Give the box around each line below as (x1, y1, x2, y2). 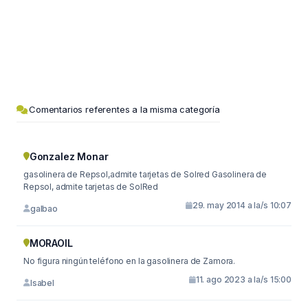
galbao (30, 203, 58, 214)
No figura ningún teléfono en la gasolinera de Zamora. (23, 256, 236, 266)
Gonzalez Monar (29, 151, 109, 162)
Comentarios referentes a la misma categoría (29, 104, 221, 115)
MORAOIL (29, 237, 73, 249)
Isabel (30, 277, 54, 288)
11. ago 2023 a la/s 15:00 (195, 274, 291, 285)
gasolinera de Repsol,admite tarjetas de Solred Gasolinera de (23, 169, 212, 179)
